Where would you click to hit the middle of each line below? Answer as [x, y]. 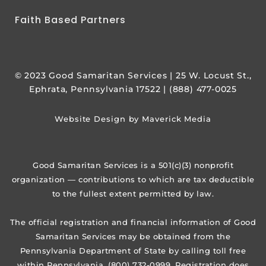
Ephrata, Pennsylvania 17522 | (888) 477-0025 [133, 89]
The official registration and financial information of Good [133, 222]
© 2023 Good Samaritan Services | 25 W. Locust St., [133, 75]
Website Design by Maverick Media [133, 118]
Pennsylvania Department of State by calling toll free [133, 250]
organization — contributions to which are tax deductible [133, 179]
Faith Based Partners [70, 20]
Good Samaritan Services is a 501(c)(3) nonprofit [133, 165]
